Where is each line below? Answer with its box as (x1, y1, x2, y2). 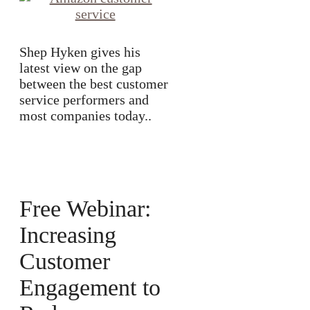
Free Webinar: (19, 195, 151, 221)
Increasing (19, 221, 116, 248)
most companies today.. (19, 108, 152, 124)
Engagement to (19, 274, 161, 300)
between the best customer (19, 76, 168, 92)
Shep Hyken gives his (19, 44, 140, 60)
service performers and (19, 92, 149, 108)
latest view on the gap (19, 60, 142, 76)
